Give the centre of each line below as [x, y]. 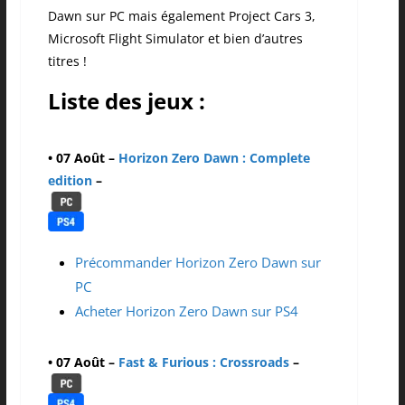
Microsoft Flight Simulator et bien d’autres [175, 39]
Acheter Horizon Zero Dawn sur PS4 [186, 311]
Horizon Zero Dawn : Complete [214, 158]
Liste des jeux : [126, 101]
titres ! [67, 61]
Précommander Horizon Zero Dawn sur [198, 263]
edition [70, 181]
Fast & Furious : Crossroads [202, 363]
